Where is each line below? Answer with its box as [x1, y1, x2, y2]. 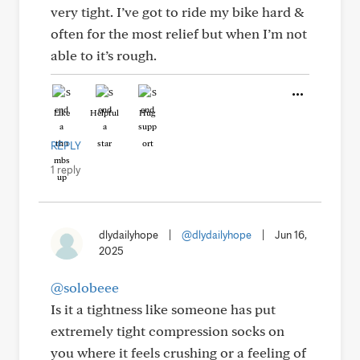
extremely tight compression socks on [51, 322, 284, 339]
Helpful [90, 107, 119, 118]
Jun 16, [275, 228, 307, 241]
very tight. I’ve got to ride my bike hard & [51, 3, 304, 20]
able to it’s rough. [51, 47, 157, 63]
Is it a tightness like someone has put [51, 301, 276, 317]
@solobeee [51, 279, 119, 296]
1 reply [51, 163, 80, 176]
